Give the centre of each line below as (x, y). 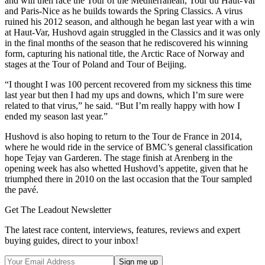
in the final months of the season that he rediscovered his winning (126, 43)
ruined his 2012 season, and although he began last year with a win (130, 21)
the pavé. (22, 189)
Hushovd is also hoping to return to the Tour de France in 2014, (123, 136)
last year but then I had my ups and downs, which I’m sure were (124, 95)
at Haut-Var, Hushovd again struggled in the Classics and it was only (132, 32)
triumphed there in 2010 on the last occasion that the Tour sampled (128, 179)
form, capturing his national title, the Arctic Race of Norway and (125, 53)
